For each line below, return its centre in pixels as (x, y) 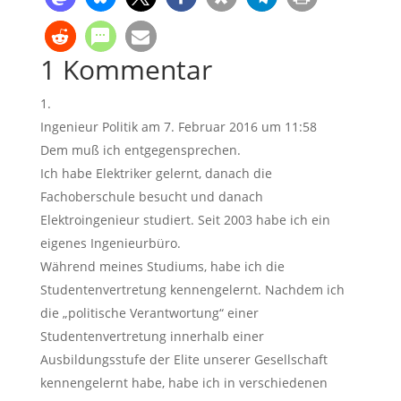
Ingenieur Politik (89, 126)
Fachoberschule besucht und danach (151, 196)
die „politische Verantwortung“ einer (149, 312)
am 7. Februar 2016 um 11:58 (229, 126)
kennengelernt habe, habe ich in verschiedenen (183, 382)
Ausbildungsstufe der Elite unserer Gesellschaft (183, 359)
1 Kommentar (126, 69)
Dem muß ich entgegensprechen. (140, 149)
